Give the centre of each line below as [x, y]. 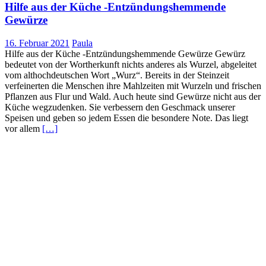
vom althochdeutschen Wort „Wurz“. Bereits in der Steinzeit [117, 75]
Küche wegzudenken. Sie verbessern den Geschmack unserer [120, 107]
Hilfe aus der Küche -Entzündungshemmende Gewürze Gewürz [125, 53]
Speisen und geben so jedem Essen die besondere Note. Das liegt [126, 118]
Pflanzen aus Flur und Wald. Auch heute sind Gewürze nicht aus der [133, 96]
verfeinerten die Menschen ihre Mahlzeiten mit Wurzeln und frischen [133, 85]
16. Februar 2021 [37, 43]
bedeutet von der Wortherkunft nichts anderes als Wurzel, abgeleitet [131, 64]
